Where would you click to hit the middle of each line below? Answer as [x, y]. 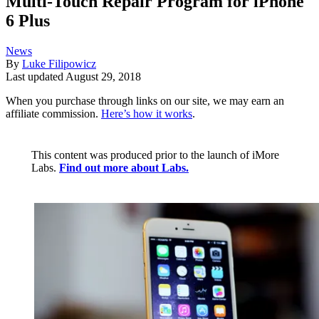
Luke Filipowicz [59, 64]
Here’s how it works [147, 114]
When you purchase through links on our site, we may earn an [145, 101]
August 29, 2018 [103, 77]
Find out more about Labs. [124, 168]
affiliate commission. [53, 114]
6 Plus [28, 21]
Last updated [36, 77]
